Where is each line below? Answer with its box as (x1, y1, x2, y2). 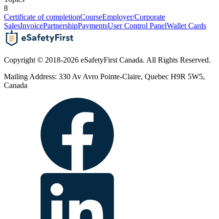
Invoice (20, 22, 43, 30)
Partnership (43, 22, 78, 30)
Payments (78, 22, 108, 30)
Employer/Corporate (102, 13, 165, 22)
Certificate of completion (4, 13, 80, 22)
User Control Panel (108, 22, 167, 30)
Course (80, 13, 102, 22)
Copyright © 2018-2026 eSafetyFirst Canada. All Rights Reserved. (4, 56, 211, 65)
